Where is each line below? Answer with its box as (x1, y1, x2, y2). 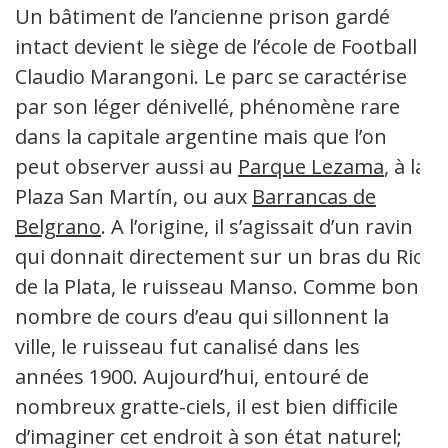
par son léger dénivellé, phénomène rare (15, 92, 400, 120)
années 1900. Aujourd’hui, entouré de (15, 362, 369, 390)
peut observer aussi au (15, 152, 238, 180)
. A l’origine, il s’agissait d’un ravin (101, 212, 413, 240)
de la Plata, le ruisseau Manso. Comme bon (15, 272, 419, 300)
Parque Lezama (238, 152, 384, 180)
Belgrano (15, 212, 101, 240)
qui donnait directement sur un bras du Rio (15, 242, 425, 270)
